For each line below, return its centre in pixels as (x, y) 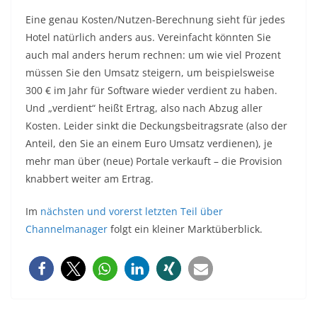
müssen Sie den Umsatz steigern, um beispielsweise (150, 73)
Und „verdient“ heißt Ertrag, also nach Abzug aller (144, 108)
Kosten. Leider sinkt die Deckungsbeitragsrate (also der (156, 126)
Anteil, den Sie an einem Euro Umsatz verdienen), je (149, 144)
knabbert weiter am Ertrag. (90, 179)
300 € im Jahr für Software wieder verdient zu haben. (151, 91)
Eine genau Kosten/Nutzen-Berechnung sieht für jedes (155, 20)
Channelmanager (67, 229)
